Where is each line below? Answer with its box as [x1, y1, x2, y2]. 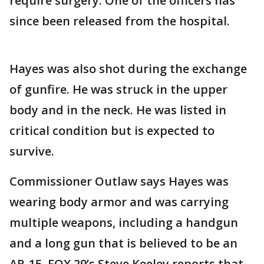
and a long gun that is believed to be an [9, 235, 237, 251]
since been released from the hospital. [9, 12, 233, 29]
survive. [9, 143, 57, 159]
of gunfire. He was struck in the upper [9, 81, 227, 97]
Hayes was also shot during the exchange [9, 60, 247, 77]
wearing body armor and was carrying [9, 193, 229, 210]
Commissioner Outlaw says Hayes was [9, 173, 229, 189]
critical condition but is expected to [9, 122, 214, 138]
